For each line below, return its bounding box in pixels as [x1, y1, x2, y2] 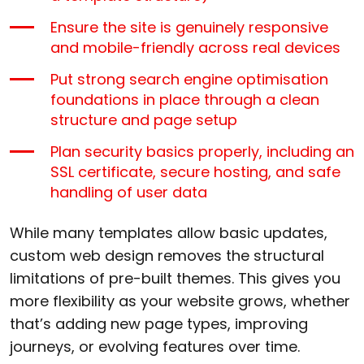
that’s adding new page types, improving [10, 313, 308, 334]
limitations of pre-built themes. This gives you [10, 267, 340, 288]
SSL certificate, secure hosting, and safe [50, 161, 340, 182]
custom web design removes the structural [10, 245, 324, 266]
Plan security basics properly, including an [50, 141, 354, 162]
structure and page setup [50, 109, 237, 130]
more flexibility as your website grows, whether [10, 290, 350, 311]
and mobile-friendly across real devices [50, 37, 340, 58]
